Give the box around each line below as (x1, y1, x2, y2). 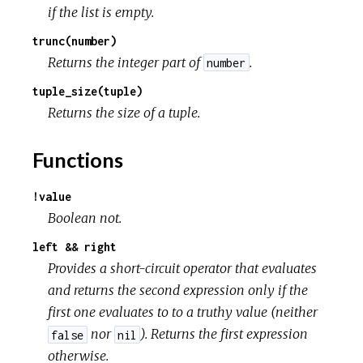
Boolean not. (48, 210, 122, 227)
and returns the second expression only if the (48, 282, 309, 299)
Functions (32, 147, 123, 173)
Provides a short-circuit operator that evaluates (48, 260, 318, 277)
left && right (32, 240, 117, 254)
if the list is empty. (48, 3, 155, 20)
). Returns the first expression (139, 326, 308, 343)
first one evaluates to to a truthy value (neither (48, 304, 318, 321)
